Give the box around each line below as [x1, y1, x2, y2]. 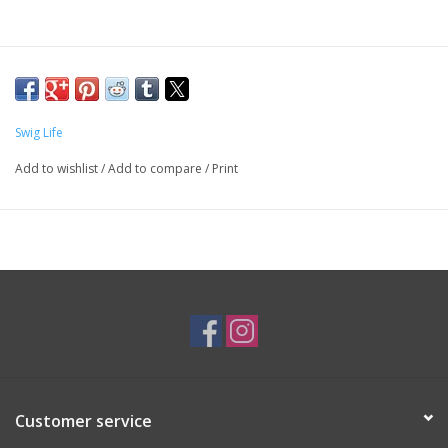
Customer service [15, 410, 152, 433]
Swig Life [15, 124, 63, 142]
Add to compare [108, 160, 205, 178]
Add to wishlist [15, 160, 101, 178]
